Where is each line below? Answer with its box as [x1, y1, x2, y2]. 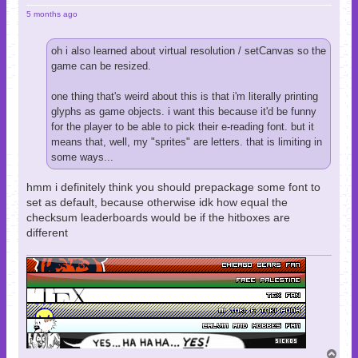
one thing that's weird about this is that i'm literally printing [51, 89, 318, 102]
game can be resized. [51, 59, 151, 72]
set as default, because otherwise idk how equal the [26, 196, 288, 209]
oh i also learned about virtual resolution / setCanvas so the [51, 44, 326, 57]
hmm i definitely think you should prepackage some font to [26, 181, 320, 194]
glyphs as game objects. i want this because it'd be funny [51, 105, 316, 117]
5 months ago [26, 9, 78, 18]
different [26, 226, 68, 240]
